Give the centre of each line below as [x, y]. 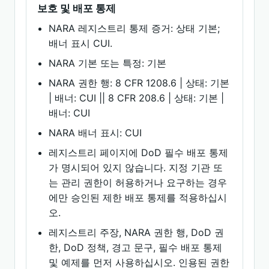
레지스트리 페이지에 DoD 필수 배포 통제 [139, 153]
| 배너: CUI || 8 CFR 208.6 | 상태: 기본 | [137, 98]
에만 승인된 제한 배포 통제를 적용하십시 [138, 198]
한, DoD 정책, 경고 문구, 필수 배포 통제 [136, 247]
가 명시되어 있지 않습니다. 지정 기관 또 [136, 168]
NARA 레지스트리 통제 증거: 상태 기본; [134, 28]
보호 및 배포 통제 [77, 8]
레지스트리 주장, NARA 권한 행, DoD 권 [137, 232]
